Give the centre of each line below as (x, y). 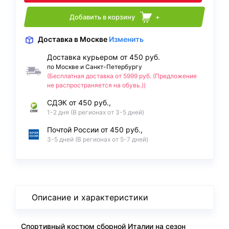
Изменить (126, 39)
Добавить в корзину (102, 17)
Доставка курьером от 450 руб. (104, 57)
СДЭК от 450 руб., (79, 103)
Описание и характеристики (90, 198)
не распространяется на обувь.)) (96, 85)
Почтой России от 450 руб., (95, 130)
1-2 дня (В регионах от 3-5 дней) (96, 112)
